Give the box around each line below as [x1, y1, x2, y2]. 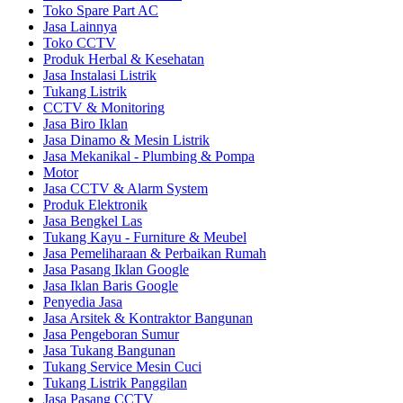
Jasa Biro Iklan [43, 116, 128, 132]
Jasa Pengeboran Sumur [43, 327, 179, 343]
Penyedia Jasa [43, 294, 122, 310]
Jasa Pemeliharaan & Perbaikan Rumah [43, 246, 266, 262]
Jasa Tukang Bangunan [43, 343, 175, 359]
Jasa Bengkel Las [43, 213, 142, 229]
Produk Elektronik [43, 197, 148, 213]
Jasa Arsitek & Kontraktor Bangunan [43, 310, 253, 327]
